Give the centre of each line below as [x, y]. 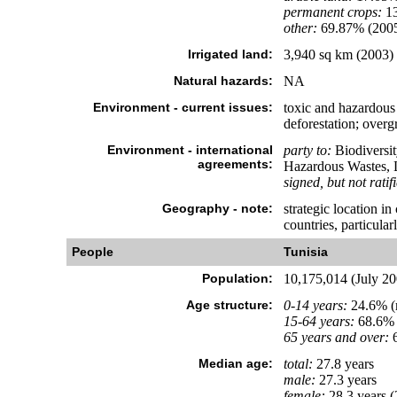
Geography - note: [217, 208]
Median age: [235, 363]
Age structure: [229, 305]
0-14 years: [315, 305]
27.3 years [346, 380]
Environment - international [190, 150]
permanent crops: [332, 12]
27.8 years [343, 364]
